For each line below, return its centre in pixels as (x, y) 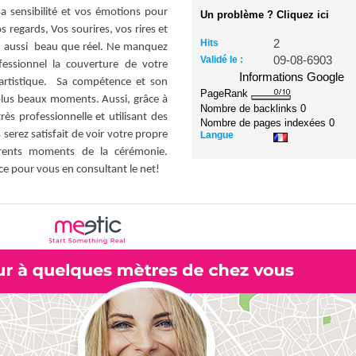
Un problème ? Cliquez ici (265, 15)
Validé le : (222, 60)
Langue (217, 135)
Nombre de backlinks (251, 108)
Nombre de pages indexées (265, 122)
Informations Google (292, 77)
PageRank (226, 93)
